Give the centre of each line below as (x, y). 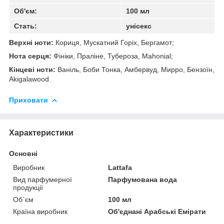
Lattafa (120, 167)
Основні (23, 153)
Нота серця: (30, 56)
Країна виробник (40, 211)
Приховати (28, 100)
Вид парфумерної (42, 179)
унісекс (138, 26)
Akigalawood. (30, 79)
